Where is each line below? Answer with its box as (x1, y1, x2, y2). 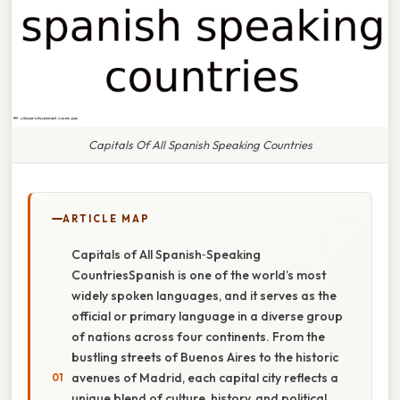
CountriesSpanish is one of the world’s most (71, 266, 326, 283)
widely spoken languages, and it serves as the (71, 287, 337, 304)
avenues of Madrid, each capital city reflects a (71, 369, 338, 386)
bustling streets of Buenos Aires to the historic (71, 348, 338, 365)
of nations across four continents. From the (71, 328, 325, 345)
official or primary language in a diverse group (71, 307, 343, 324)
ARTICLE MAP (62, 212, 150, 225)
